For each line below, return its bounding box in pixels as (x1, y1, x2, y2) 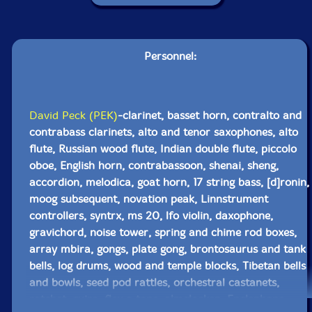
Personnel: (143, 49, 196, 63)
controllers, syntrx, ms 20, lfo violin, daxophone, (29, 209, 274, 222)
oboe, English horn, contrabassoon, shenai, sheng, (29, 159, 279, 172)
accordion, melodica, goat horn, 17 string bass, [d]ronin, (29, 175, 310, 189)
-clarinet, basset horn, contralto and (118, 109, 302, 122)
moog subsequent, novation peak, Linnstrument (29, 192, 269, 205)
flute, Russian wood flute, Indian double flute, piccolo (29, 142, 297, 155)
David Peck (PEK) (29, 109, 118, 122)
